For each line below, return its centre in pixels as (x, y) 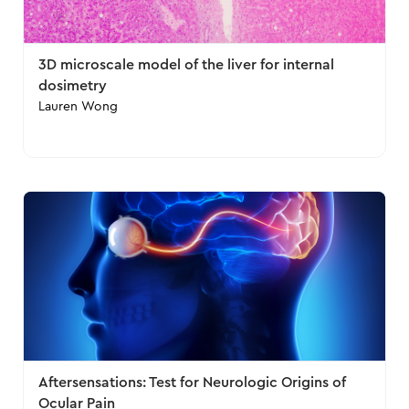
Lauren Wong (79, 107)
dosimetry (73, 86)
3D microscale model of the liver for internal (187, 65)
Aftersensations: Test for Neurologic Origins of (193, 383)
